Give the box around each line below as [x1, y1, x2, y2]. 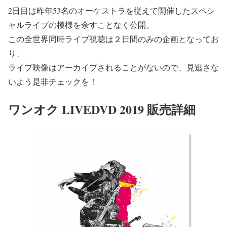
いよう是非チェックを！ [8, 76, 97, 87]
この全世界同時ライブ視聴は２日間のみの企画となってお [8, 33, 219, 45]
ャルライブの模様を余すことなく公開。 [8, 19, 154, 30]
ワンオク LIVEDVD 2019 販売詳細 [8, 100, 196, 119]
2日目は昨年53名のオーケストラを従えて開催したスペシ [8, 5, 215, 16]
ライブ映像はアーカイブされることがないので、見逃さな [8, 62, 219, 73]
